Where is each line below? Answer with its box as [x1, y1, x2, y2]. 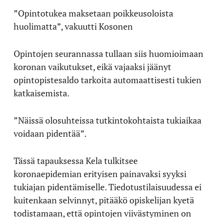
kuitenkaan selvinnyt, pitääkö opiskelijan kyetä [14, 194, 194, 206]
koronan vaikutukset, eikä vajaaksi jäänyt [14, 61, 171, 73]
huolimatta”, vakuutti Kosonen [14, 20, 133, 32]
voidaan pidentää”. [14, 127, 87, 139]
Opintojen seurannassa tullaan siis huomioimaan [14, 48, 203, 59]
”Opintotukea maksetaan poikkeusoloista [14, 7, 173, 19]
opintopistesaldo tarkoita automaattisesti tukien [14, 74, 201, 86]
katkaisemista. [14, 87, 70, 99]
